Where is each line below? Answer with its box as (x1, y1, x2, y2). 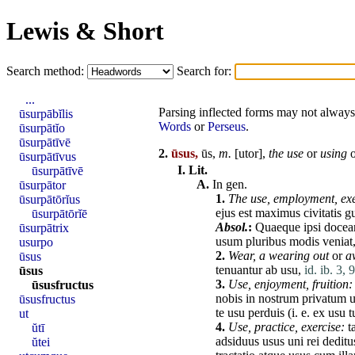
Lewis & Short (6, 17, 164, 46)
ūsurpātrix (19, 220, 69, 235)
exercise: (301, 320, 345, 334)
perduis (248, 306, 284, 320)
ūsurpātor (19, 177, 66, 192)
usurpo (19, 235, 53, 249)
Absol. (216, 220, 248, 235)
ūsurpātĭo (19, 120, 65, 135)
